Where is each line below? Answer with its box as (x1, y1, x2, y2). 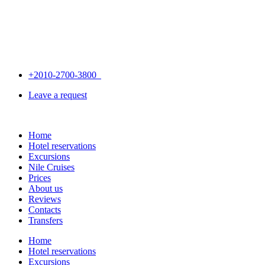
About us (28, 183, 63, 193)
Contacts (28, 205, 61, 215)
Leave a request (28, 90, 87, 100)
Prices (28, 173, 51, 183)
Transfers (28, 215, 63, 225)
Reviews (28, 194, 61, 204)
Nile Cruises (28, 162, 75, 172)
